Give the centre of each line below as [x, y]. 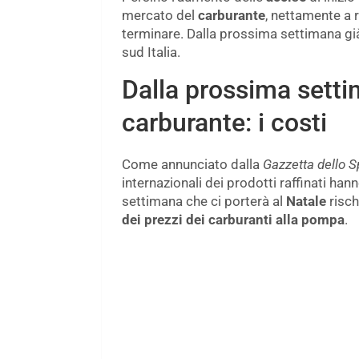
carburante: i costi [224, 123]
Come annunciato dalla [192, 165]
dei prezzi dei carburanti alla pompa [233, 220]
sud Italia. [151, 52]
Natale [306, 202]
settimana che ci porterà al [204, 202]
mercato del [160, 16]
